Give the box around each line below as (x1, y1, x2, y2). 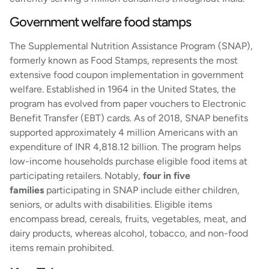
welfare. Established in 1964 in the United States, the (10, 83, 236, 95)
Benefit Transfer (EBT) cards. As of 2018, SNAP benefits (10, 112, 248, 124)
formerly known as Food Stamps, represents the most (10, 54, 238, 66)
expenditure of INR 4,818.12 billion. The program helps (10, 141, 241, 153)
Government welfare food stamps (10, 13, 191, 30)
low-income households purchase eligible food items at (10, 155, 247, 167)
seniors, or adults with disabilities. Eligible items (10, 198, 212, 210)
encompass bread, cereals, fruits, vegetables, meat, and (10, 213, 246, 225)
